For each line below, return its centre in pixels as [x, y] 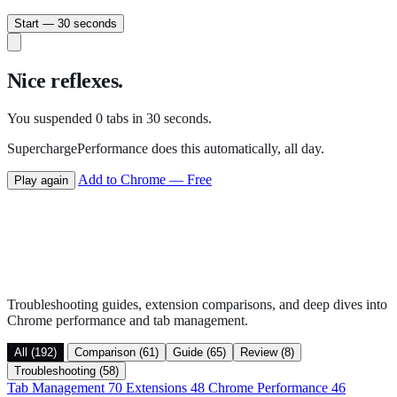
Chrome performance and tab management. [128, 320]
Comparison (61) [117, 352]
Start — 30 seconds [66, 23]
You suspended [51, 118]
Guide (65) [199, 352]
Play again [41, 180]
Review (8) [267, 352]
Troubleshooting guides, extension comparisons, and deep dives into [197, 304]
